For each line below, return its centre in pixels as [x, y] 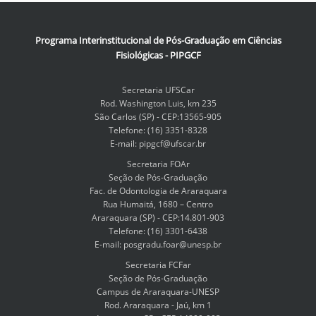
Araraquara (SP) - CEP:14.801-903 [158, 218]
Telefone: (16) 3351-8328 [158, 130]
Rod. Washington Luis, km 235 [158, 103]
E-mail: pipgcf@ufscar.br [158, 144]
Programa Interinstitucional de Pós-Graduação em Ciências [158, 40]
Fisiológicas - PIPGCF [158, 55]
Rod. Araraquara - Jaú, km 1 [158, 305]
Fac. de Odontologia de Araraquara [158, 191]
